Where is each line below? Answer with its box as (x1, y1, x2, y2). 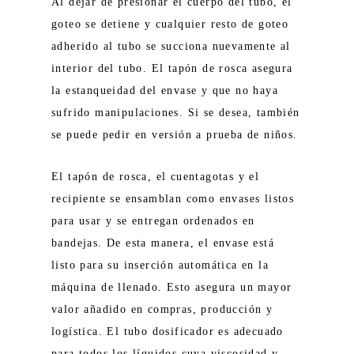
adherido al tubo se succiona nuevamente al (51, 40, 291, 52)
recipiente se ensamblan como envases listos (51, 193, 295, 205)
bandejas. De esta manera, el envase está (51, 237, 274, 249)
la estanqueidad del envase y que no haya (51, 85, 278, 96)
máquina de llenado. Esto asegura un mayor (51, 281, 292, 293)
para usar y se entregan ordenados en (51, 215, 255, 227)
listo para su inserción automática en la (51, 259, 269, 271)
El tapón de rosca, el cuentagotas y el (51, 171, 260, 183)
